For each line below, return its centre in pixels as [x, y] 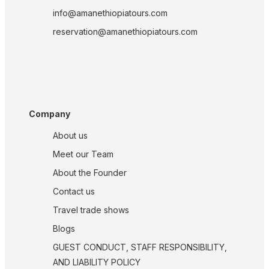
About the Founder [90, 173]
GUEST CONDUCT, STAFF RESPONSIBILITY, [140, 247]
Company [50, 114]
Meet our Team [83, 154]
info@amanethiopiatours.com [110, 13]
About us [70, 136]
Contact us [74, 192]
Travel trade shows [91, 210]
